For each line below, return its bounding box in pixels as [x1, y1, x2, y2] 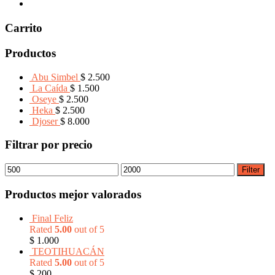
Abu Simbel [31, 71, 78, 82]
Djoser [32, 115, 58, 126]
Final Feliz [32, 212, 73, 223]
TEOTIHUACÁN [32, 246, 104, 257]
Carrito [5, 21, 42, 35]
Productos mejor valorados [5, 187, 141, 201]
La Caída [32, 82, 68, 93]
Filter [242, 165, 260, 175]
